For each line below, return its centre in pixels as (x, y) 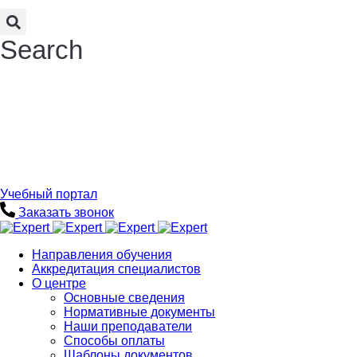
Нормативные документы (139, 312)
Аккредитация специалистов (116, 269)
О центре (59, 283)
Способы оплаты (114, 340)
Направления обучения (102, 254)
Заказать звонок (67, 213)
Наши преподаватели (128, 326)
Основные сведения (124, 297)
